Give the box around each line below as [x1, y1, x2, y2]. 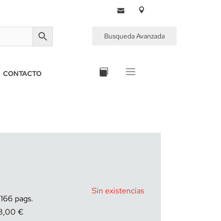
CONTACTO [3, 69, 42, 78]
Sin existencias [92, 185, 144, 196]
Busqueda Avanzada [104, 32, 165, 40]
